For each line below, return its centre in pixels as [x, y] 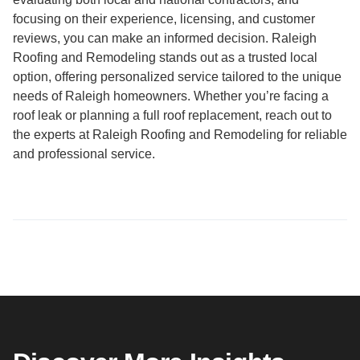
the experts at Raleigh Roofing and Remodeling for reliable [180, 135]
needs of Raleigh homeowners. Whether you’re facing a [171, 96]
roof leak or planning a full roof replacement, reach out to [172, 116]
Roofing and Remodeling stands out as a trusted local [165, 58]
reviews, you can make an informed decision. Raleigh [165, 39]
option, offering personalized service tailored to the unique [177, 77]
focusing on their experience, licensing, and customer [164, 19]
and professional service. [84, 154]
